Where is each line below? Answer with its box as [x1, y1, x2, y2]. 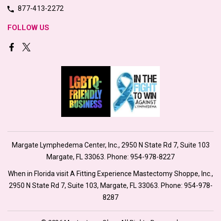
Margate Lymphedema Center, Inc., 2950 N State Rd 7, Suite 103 [11, 141, 210, 149]
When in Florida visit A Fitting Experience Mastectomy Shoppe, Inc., [8, 169, 213, 178]
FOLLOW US [7, 23, 49, 33]
